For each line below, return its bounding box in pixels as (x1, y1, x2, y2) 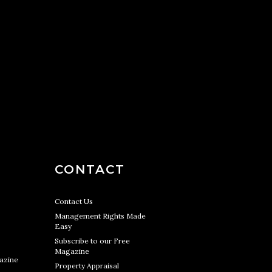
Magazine (55, 246, 89, 256)
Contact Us (55, 197, 93, 206)
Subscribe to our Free (55, 236, 130, 245)
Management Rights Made (55, 211, 146, 220)
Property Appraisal (55, 261, 119, 270)
